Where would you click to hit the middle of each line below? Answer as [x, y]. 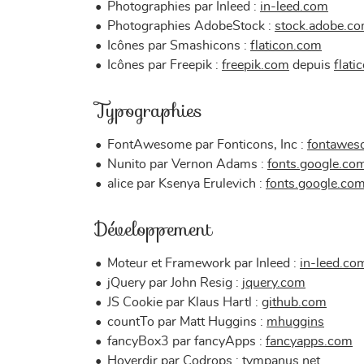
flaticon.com [286, 45]
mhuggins [295, 322]
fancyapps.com [309, 341]
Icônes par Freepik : [165, 65]
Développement [154, 229]
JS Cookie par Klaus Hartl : [184, 302]
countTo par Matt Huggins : [187, 322]
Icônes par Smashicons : [179, 45]
